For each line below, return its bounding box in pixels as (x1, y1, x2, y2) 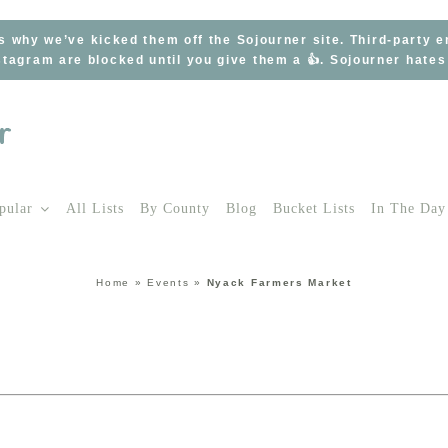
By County (140, 201, 210, 216)
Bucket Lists (273, 201, 355, 216)
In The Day (371, 201, 446, 216)
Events (147, 276, 190, 288)
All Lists (66, 201, 124, 216)
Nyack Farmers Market (206, 276, 352, 288)
